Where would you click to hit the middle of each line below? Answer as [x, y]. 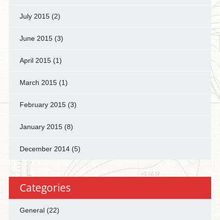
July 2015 [34, 16]
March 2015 [38, 82]
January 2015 [41, 126]
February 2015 [42, 104]
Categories [45, 187]
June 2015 [36, 38]
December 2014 [44, 149]
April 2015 [35, 60]
